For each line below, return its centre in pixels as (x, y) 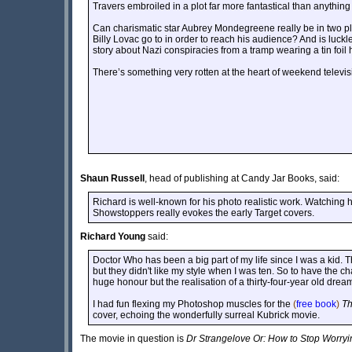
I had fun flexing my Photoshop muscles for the (193, 304)
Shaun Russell (112, 178)
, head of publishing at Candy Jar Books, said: (242, 178)
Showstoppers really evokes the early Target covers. (203, 213)
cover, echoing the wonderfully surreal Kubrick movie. (206, 315)
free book (316, 304)
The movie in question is (133, 338)
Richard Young (113, 236)
